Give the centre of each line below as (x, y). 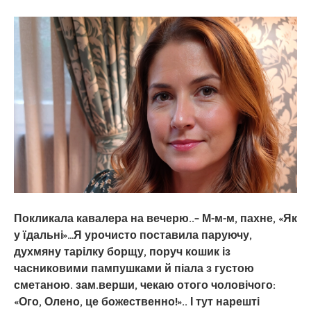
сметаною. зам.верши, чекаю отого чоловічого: (145, 285)
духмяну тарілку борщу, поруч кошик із (122, 252)
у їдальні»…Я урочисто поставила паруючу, (133, 235)
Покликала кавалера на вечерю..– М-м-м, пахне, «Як (155, 219)
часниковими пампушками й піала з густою (134, 269)
